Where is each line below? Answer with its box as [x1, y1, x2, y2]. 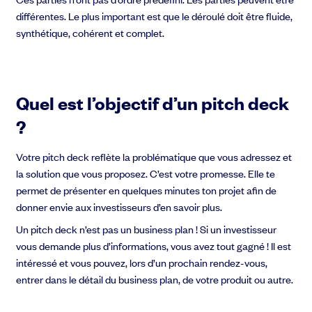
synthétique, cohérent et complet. [16, 24, 165, 40]
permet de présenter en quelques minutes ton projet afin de [16, 182, 277, 197]
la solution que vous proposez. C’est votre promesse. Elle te [16, 165, 276, 180]
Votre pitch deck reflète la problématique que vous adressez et [16, 148, 292, 164]
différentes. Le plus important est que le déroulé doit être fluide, [16, 8, 293, 23]
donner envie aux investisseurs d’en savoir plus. [16, 198, 225, 214]
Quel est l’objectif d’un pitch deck [16, 91, 290, 114]
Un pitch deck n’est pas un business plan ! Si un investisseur [16, 221, 277, 236]
